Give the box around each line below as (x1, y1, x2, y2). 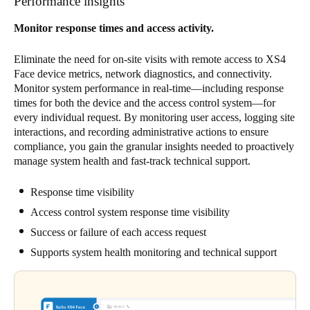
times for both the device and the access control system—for (14, 97, 275, 109)
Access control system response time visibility (30, 206, 230, 219)
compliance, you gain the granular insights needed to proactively (14, 140, 294, 153)
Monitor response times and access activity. (14, 22, 214, 35)
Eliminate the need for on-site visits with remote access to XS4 (14, 53, 286, 66)
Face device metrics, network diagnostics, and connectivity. (14, 68, 272, 80)
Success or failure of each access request (30, 226, 206, 239)
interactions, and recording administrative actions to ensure (14, 126, 268, 138)
